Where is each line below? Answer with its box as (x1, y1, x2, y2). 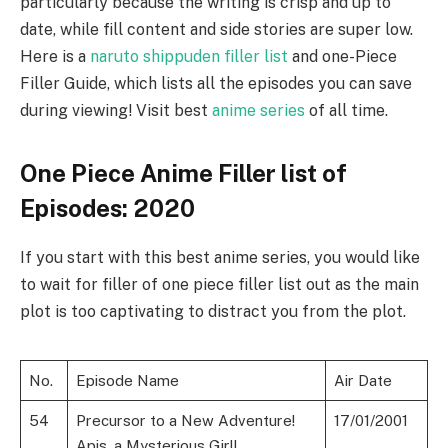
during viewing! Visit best (20, 101, 212, 121)
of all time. (305, 101, 388, 121)
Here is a (20, 47, 90, 67)
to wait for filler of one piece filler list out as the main (20, 275, 419, 295)
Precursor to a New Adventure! (75, 412, 295, 430)
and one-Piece (288, 47, 397, 67)
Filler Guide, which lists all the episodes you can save (20, 74, 412, 94)
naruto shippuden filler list (90, 47, 288, 67)
